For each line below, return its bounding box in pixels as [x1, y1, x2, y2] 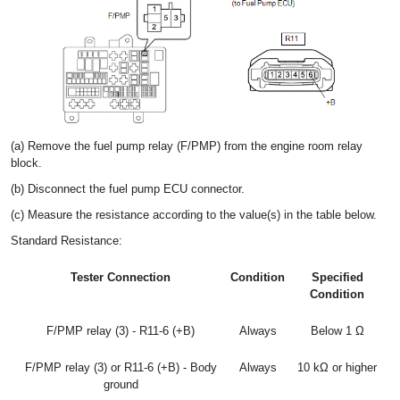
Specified [311, 271, 363, 285]
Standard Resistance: [11, 234, 122, 248]
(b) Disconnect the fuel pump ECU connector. [11, 182, 245, 196]
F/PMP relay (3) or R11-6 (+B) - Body [24, 361, 217, 375]
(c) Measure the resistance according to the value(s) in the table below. [11, 208, 377, 222]
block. [11, 156, 42, 171]
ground [103, 378, 138, 392]
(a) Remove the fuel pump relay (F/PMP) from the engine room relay [11, 139, 362, 154]
